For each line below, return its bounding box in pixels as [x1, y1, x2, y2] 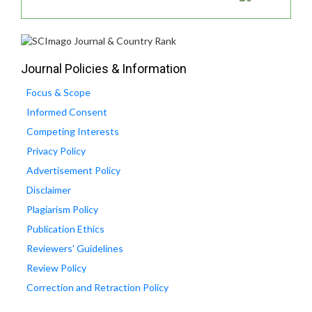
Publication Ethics [26, 222, 104, 235]
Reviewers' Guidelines [26, 242, 123, 254]
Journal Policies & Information [21, 61, 187, 76]
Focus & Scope [26, 86, 91, 98]
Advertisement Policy [26, 164, 120, 176]
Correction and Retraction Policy [26, 281, 169, 293]
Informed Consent [26, 105, 107, 118]
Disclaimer [26, 183, 71, 196]
